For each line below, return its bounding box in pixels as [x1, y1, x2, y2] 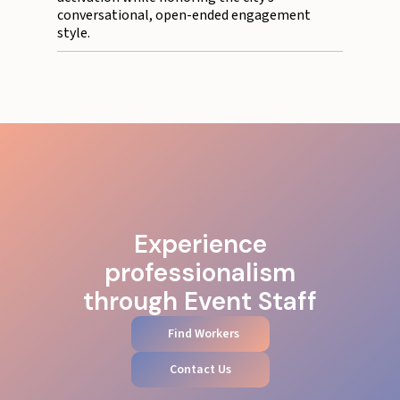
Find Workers [167, 325, 239, 344]
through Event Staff [83, 285, 317, 319]
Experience [133, 228, 267, 262]
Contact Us [169, 361, 231, 379]
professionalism [104, 256, 296, 290]
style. [57, 23, 90, 44]
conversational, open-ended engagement [57, 5, 311, 26]
